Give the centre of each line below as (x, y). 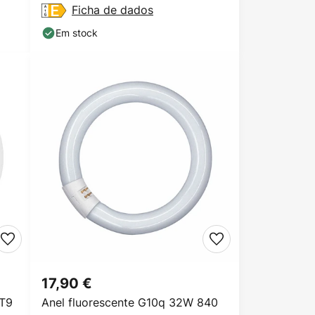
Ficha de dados (112, 10)
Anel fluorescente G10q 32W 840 (130, 302)
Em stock (77, 33)
